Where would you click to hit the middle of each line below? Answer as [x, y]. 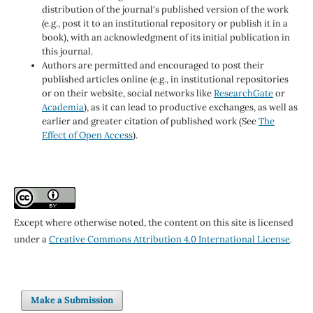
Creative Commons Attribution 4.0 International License [169, 239]
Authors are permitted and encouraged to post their [153, 65]
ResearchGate [243, 93]
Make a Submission [72, 300]
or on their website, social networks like [128, 93]
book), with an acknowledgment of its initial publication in [166, 37]
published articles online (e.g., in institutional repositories [165, 79]
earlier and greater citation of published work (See [150, 121]
